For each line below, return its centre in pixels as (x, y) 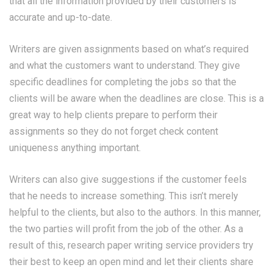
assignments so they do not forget (84, 131)
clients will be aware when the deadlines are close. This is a (136, 98)
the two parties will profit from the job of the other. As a (126, 229)
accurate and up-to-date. (61, 17)
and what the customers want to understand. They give (125, 66)
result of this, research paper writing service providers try (131, 245)
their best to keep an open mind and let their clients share (131, 262)
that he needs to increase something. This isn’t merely (124, 196)
